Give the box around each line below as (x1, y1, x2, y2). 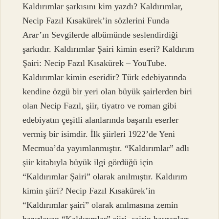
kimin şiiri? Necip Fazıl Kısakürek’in (22, 186, 155, 196)
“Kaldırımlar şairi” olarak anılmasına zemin (22, 200, 178, 210)
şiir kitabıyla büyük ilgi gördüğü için (22, 157, 153, 168)
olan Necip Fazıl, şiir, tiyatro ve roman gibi (22, 101, 177, 111)
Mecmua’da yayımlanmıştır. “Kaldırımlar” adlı (22, 143, 190, 153)
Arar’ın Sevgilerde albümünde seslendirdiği (22, 30, 178, 40)
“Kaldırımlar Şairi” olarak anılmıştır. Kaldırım (22, 172, 188, 182)
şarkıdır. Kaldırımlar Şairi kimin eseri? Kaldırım (22, 44, 195, 54)
